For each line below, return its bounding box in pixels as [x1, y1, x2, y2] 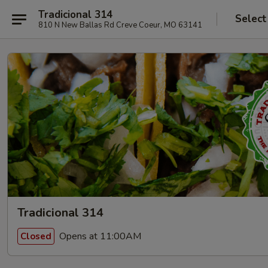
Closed [20, 230, 51, 242]
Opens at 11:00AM [57, 229, 141, 243]
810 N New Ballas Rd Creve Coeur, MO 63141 [38, 19, 202, 31]
